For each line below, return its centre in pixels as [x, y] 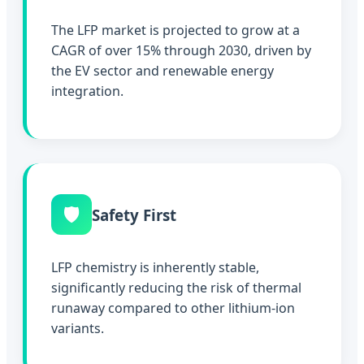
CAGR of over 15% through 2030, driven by [181, 50]
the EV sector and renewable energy [162, 70]
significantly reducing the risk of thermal [176, 288]
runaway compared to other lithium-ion [173, 308]
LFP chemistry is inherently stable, [155, 268]
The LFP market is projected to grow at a [175, 30]
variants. [78, 329]
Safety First [134, 214]
